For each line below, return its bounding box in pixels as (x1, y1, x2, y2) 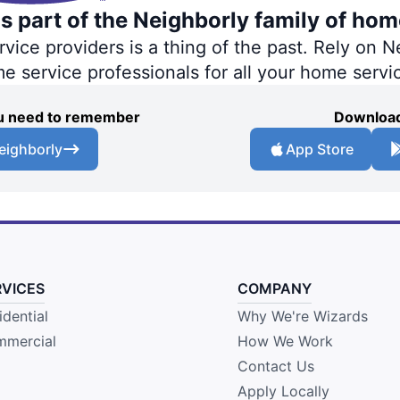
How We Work (237, 331, 333, 350)
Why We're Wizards (237, 306, 368, 325)
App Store (286, 139, 354, 158)
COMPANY (237, 279, 312, 297)
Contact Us (237, 356, 314, 375)
